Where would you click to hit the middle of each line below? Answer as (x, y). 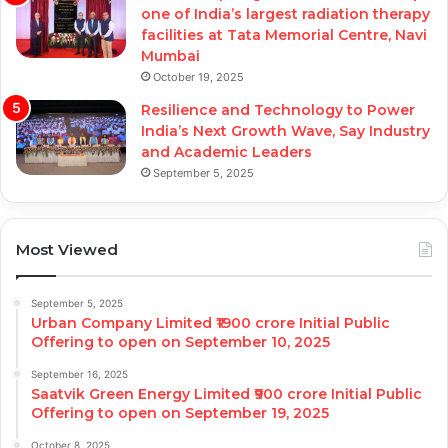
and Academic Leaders (226, 152)
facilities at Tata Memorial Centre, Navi (284, 35)
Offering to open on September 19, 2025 (180, 413)
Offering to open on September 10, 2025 (180, 342)
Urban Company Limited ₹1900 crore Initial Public (210, 323)
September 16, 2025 (79, 374)
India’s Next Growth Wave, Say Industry (285, 131)
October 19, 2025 (198, 77)
